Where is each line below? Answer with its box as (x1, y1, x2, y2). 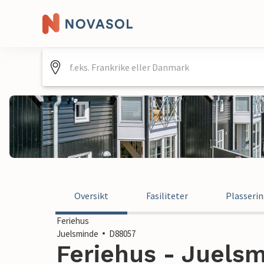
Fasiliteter (146, 190, 188, 202)
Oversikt (74, 190, 108, 202)
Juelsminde (57, 228, 98, 239)
